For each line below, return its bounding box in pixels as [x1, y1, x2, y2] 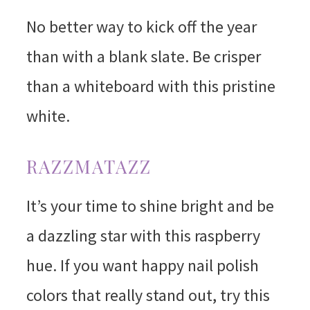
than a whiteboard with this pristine [26, 75, 275, 98]
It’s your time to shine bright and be [26, 195, 274, 217]
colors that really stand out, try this [26, 284, 270, 307]
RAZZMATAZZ [26, 154, 152, 179]
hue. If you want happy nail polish [26, 255, 259, 277]
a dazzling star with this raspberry [26, 225, 260, 247]
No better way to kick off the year [26, 16, 257, 38]
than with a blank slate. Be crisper [26, 46, 261, 68]
